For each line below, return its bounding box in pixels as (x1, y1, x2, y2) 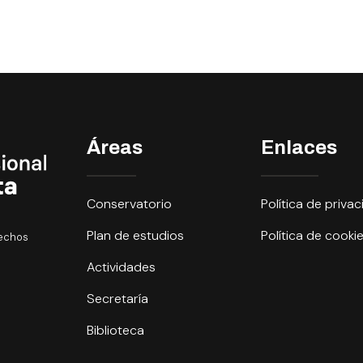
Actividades (86, 258, 156, 275)
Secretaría (86, 289, 148, 307)
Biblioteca (86, 321, 144, 339)
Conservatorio (86, 194, 172, 212)
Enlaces (261, 136, 338, 158)
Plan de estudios (86, 226, 184, 244)
